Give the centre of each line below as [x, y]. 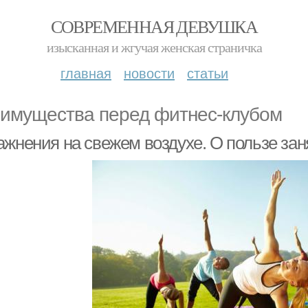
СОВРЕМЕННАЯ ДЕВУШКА [154, 26]
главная [86, 73]
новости [149, 73]
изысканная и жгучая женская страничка [154, 47]
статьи [208, 73]
